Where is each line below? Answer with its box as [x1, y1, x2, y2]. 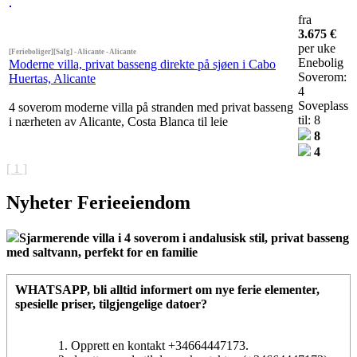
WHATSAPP [15, 283, 87, 297]
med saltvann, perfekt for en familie [6, 245, 198, 260]
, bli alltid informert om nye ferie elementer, [87, 283, 320, 297]
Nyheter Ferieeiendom [6, 192, 190, 214]
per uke [298, 41, 335, 56]
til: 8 [298, 113, 320, 127]
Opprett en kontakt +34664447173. [71, 339, 249, 353]
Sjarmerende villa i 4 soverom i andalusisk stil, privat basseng [19, 231, 349, 245]
